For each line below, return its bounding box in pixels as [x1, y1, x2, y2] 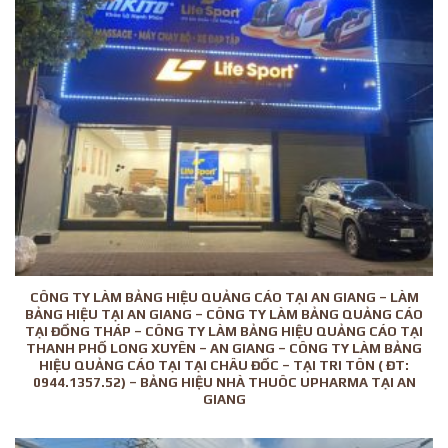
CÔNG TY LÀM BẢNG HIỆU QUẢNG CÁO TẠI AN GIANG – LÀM [29, 288, 419, 305]
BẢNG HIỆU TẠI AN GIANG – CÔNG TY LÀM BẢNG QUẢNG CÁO [25, 305, 423, 322]
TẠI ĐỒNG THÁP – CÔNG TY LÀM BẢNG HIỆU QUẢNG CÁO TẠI [25, 322, 423, 339]
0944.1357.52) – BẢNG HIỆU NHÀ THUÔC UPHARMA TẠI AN [32, 373, 416, 390]
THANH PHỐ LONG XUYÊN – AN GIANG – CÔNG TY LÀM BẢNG [26, 339, 422, 356]
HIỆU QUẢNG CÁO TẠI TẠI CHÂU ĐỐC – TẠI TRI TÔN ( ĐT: [39, 356, 409, 373]
